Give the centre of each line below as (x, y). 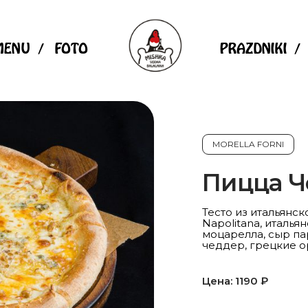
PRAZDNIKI (253, 49)
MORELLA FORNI (248, 144)
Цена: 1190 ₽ (235, 281)
